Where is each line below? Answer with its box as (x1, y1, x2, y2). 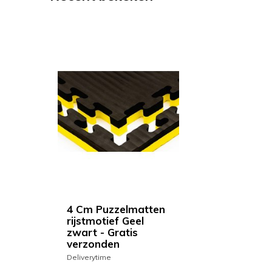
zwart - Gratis (67, 226, 138, 239)
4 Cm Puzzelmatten (67, 203, 165, 216)
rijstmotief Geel (67, 214, 144, 228)
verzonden (67, 237, 120, 251)
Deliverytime (67, 253, 111, 262)
